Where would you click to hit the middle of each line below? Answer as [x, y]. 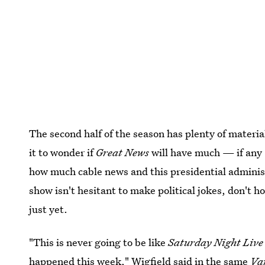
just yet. [49, 209]
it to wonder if [63, 152]
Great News [124, 152]
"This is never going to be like [99, 242]
